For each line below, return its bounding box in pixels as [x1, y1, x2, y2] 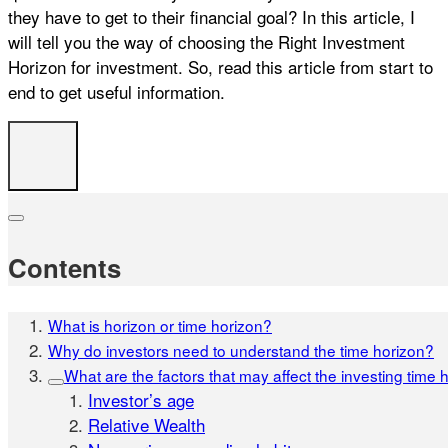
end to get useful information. [8, 78, 225, 104]
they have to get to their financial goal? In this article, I [8, 3, 415, 29]
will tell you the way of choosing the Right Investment [8, 28, 405, 54]
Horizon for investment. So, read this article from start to [8, 53, 433, 79]
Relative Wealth [88, 412, 205, 438]
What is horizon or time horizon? [48, 314, 272, 337]
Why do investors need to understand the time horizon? [48, 339, 434, 362]
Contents [8, 249, 121, 287]
